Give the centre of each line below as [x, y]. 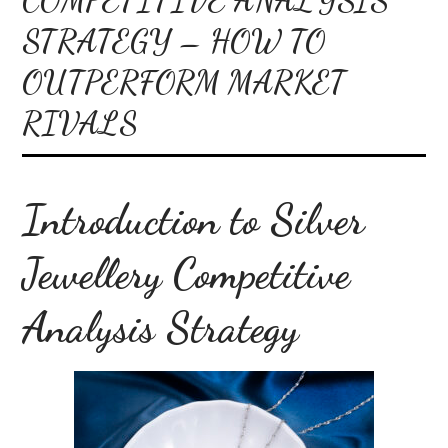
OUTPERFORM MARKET [184, 81]
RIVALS [80, 122]
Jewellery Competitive [186, 273]
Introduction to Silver [193, 219]
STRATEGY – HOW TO [174, 40]
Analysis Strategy [161, 327]
